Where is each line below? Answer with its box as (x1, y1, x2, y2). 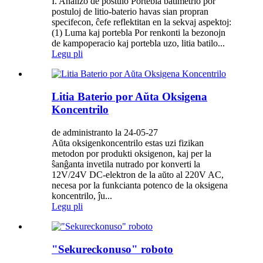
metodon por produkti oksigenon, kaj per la (52, 148, 211, 159)
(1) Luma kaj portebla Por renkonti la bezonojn (52, 28, 225, 38)
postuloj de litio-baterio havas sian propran (52, 6, 208, 17)
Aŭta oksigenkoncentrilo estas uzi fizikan (52, 137, 204, 148)
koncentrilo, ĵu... (52, 190, 112, 201)
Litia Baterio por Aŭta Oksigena (52, 90, 207, 103)
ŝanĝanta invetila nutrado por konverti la (52, 159, 200, 169)
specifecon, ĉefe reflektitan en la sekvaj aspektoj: (52, 17, 231, 28)
